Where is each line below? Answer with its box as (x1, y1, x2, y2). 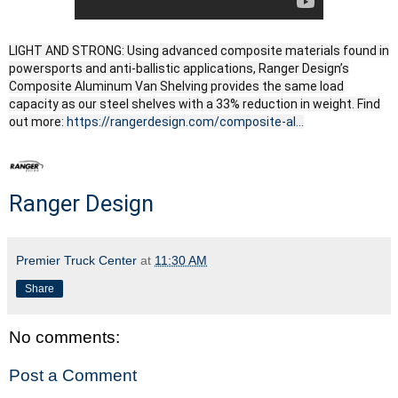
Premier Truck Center (16, 253, 137, 268)
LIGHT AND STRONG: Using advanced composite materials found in (9, 44, 389, 59)
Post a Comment (9, 366, 137, 386)
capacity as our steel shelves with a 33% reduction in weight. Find (9, 97, 380, 112)
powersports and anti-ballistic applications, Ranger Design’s (9, 61, 349, 76)
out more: (9, 115, 67, 130)
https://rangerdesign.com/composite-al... (67, 115, 304, 130)
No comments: (9, 327, 120, 346)
